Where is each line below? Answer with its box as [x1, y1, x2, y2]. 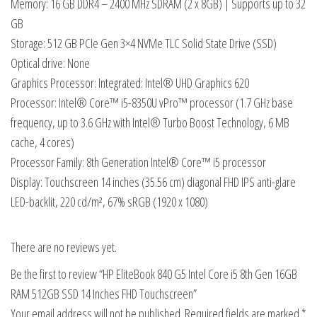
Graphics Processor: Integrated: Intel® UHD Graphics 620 [11, 74, 249, 92]
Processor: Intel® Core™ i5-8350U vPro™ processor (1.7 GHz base [11, 94, 293, 112]
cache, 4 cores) [11, 134, 74, 151]
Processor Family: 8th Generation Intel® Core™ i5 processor [11, 154, 266, 171]
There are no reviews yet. [11, 238, 117, 256]
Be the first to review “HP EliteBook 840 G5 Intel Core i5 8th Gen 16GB [11, 265, 297, 283]
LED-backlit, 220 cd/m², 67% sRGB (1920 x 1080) [11, 193, 208, 211]
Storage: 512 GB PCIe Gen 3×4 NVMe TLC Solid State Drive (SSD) [11, 35, 277, 52]
